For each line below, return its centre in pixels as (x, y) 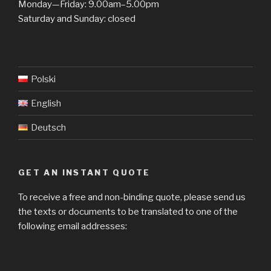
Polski (43, 79)
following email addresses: (73, 226)
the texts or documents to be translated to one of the (128, 211)
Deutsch (48, 127)
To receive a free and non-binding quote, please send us (132, 197)
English (46, 103)
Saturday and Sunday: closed (77, 18)
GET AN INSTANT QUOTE (84, 173)
